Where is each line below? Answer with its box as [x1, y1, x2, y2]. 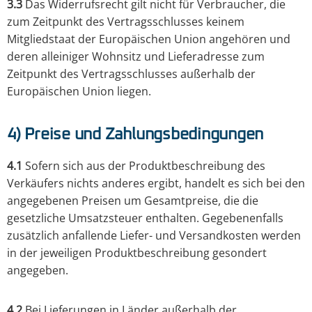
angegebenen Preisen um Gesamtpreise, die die [7, 193, 258, 209]
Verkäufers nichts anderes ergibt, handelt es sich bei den [7, 175, 305, 192]
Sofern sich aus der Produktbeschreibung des [22, 158, 265, 174]
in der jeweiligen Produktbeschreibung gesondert [7, 245, 267, 261]
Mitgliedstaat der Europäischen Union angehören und [7, 31, 290, 47]
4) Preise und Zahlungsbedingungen [7, 126, 264, 143]
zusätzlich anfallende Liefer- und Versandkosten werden [7, 228, 301, 244]
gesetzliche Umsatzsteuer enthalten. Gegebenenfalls [7, 210, 283, 226]
